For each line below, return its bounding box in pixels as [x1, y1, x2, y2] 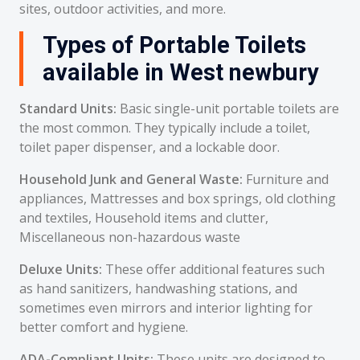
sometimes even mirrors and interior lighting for [19, 299, 313, 317]
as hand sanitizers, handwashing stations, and [19, 280, 297, 297]
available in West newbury [43, 59, 318, 86]
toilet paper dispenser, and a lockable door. [19, 138, 280, 156]
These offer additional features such [102, 260, 325, 278]
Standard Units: [19, 100, 117, 117]
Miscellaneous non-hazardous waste [19, 228, 240, 246]
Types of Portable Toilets [43, 31, 306, 59]
